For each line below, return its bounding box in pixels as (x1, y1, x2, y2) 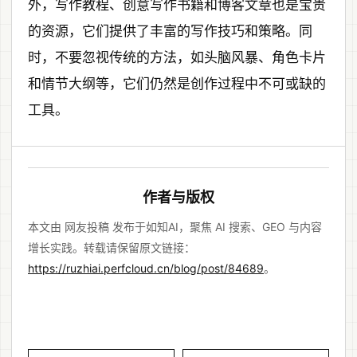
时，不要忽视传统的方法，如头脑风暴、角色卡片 (28, 49, 326, 65)
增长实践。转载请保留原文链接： (28, 240, 195, 254)
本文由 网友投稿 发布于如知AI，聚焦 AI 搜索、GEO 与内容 (28, 219, 322, 233)
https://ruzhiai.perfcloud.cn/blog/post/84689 (28, 261, 264, 275)
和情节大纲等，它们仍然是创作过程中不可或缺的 (28, 75, 326, 92)
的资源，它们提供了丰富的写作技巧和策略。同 (28, 22, 312, 39)
